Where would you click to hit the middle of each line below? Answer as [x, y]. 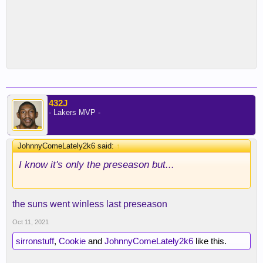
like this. [210, 241]
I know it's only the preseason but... [97, 164]
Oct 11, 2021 [31, 222]
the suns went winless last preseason [90, 204]
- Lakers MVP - [75, 112]
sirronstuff [35, 241]
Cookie [72, 241]
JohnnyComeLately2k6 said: [67, 146]
